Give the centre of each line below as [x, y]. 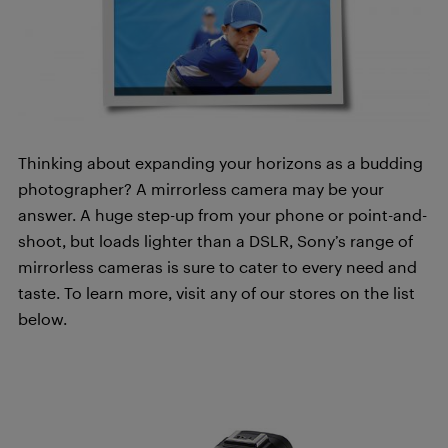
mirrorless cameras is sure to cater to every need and [217, 266]
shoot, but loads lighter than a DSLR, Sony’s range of [215, 240]
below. [42, 318]
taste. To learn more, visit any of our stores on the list [216, 292]
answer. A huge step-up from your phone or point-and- [222, 214]
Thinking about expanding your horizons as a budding [220, 162]
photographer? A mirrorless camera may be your [201, 188]
